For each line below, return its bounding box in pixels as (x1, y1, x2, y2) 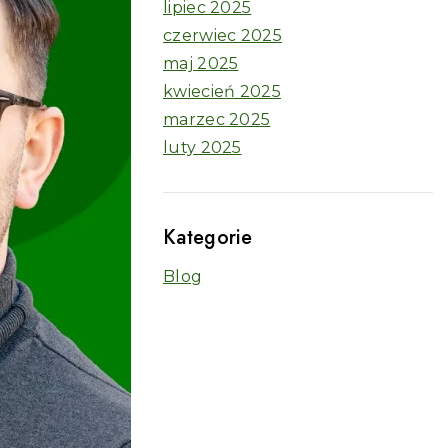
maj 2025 (163, 54, 239, 73)
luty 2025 (163, 138, 242, 157)
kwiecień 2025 (163, 82, 281, 101)
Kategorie (163, 223, 253, 252)
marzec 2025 (163, 110, 271, 129)
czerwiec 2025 (163, 26, 282, 45)
